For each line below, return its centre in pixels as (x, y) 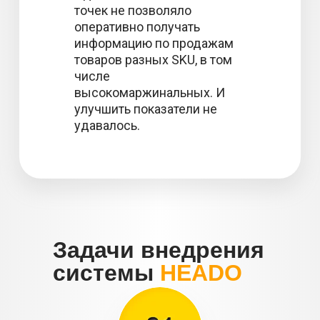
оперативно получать (137, 27)
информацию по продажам (154, 43)
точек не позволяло (133, 10)
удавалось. (107, 125)
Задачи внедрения (159, 250)
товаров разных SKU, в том (153, 60)
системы (106, 273)
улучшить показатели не (146, 109)
